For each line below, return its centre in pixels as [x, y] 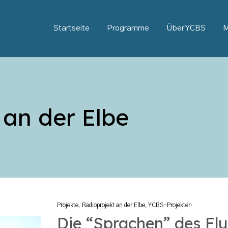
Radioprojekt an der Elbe [113, 206]
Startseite [72, 28]
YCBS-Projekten [170, 206]
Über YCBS [186, 28]
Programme [128, 28]
